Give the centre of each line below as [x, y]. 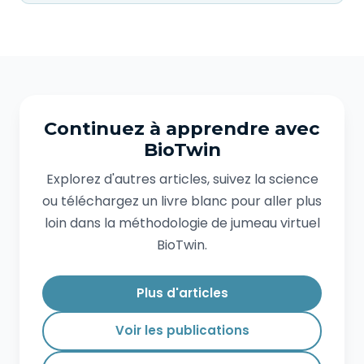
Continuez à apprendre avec [182, 129]
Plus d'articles [182, 292]
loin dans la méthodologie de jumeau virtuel [182, 223]
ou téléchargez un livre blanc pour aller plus [182, 201]
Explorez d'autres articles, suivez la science [182, 179]
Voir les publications [182, 331]
